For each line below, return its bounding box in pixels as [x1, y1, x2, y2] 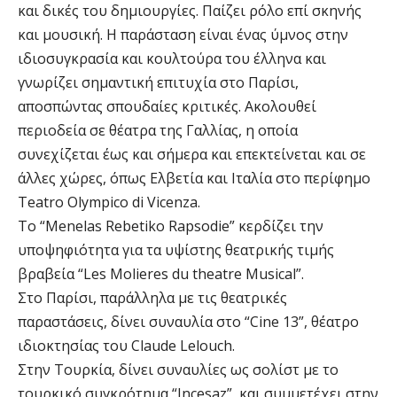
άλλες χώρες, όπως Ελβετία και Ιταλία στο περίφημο [18, 168, 370, 189]
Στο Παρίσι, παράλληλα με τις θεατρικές [18, 288, 287, 308]
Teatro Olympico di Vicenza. [18, 192, 200, 213]
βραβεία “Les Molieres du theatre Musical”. [18, 264, 304, 284]
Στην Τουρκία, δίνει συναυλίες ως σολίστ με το [18, 360, 339, 380]
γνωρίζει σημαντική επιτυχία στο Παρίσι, [18, 73, 299, 93]
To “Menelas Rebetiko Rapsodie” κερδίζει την [18, 216, 323, 237]
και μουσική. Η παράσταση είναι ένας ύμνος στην [18, 25, 348, 45]
